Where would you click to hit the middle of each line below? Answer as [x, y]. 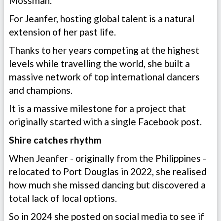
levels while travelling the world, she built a [99, 64]
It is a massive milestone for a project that [97, 109]
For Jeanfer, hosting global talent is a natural [102, 19]
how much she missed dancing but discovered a [107, 185]
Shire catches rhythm [55, 140]
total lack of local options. [63, 198]
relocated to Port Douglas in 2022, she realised [108, 172]
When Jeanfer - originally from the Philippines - [108, 158]
